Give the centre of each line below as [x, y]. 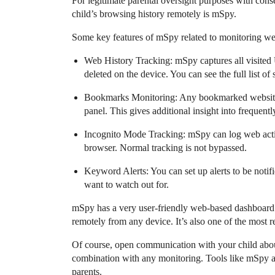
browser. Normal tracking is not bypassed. [165, 147]
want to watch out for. [126, 184]
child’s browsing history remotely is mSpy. [154, 14]
